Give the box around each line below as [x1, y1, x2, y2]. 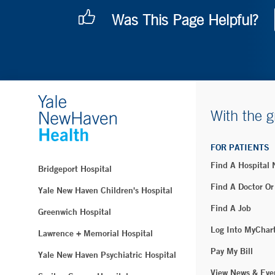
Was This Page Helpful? [112, 11, 258, 29]
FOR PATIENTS [211, 142, 269, 153]
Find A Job [211, 203, 251, 214]
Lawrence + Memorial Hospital [38, 228, 153, 239]
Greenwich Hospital [38, 206, 111, 218]
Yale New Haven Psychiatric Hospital [38, 249, 176, 261]
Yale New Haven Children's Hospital [38, 185, 172, 196]
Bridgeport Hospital [38, 163, 112, 175]
